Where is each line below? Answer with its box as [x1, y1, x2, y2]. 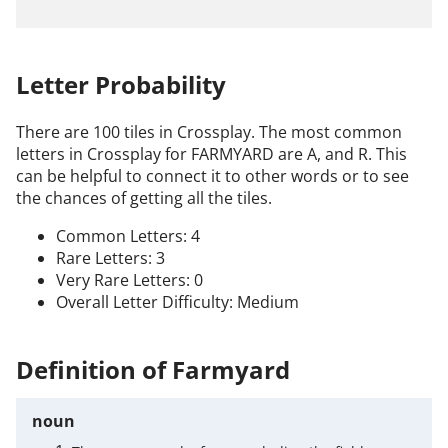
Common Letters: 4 [56, 224, 200, 247]
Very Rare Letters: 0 [56, 268, 203, 291]
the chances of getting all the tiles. [16, 186, 272, 209]
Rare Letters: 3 [56, 246, 165, 269]
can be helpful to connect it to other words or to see [16, 164, 409, 187]
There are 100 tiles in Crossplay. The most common [16, 120, 402, 143]
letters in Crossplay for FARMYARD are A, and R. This [16, 142, 407, 165]
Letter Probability [16, 68, 226, 102]
